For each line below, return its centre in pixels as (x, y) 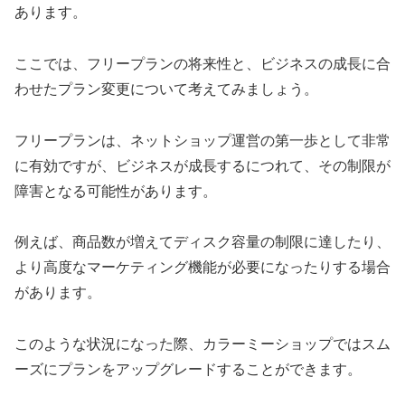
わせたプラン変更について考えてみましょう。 (166, 89)
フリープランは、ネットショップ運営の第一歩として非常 (202, 140)
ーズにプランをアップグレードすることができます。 (188, 370)
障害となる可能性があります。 (116, 191)
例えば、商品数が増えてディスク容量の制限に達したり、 (202, 242)
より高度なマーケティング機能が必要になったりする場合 (202, 268)
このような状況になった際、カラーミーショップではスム (202, 344)
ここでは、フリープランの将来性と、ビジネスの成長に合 (202, 63)
